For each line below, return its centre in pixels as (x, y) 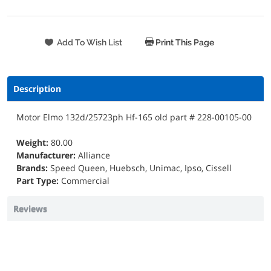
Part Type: (39, 181)
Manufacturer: (47, 155)
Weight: (34, 143)
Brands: (33, 168)
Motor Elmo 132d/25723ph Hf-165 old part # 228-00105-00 (134, 117)
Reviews (30, 209)
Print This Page (184, 43)
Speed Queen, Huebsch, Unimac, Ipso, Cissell (141, 168)
